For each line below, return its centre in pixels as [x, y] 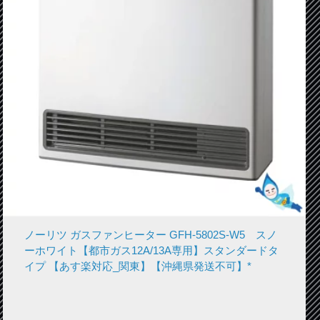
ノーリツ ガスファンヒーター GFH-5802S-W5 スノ [150, 234]
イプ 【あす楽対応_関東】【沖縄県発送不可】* [137, 266]
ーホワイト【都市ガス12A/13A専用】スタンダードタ [151, 250]
